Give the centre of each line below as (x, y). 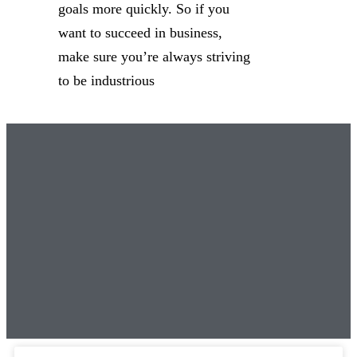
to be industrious (106, 80)
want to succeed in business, (140, 33)
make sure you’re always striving (154, 57)
